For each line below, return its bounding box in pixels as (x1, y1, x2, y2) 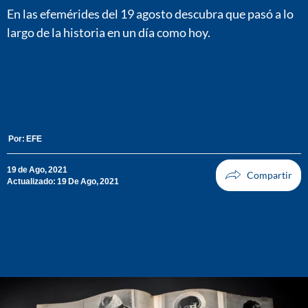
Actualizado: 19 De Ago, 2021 (7, 175, 119, 186)
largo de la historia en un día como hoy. (7, 24, 210, 40)
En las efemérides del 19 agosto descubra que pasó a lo (7, 5, 294, 21)
